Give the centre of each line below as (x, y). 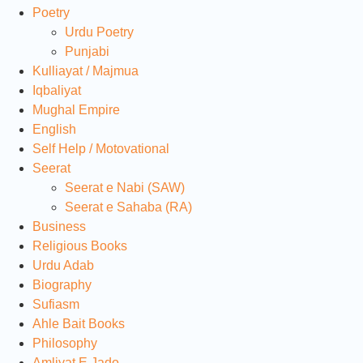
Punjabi (87, 51)
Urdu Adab (63, 265)
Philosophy (65, 343)
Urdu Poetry (99, 32)
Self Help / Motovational (101, 148)
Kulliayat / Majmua (85, 70)
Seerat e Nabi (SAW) (125, 187)
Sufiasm (56, 304)
